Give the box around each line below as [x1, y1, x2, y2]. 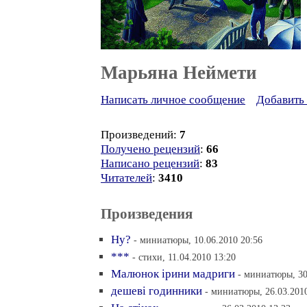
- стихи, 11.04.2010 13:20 [132, 251, 236, 262]
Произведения [101, 206, 193, 222]
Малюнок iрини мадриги [111, 267, 235, 280]
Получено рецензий [101, 143, 200, 156]
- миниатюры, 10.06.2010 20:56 [134, 234, 262, 245]
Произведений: [101, 128, 180, 141]
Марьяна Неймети [101, 62, 257, 83]
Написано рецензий [101, 157, 199, 170]
